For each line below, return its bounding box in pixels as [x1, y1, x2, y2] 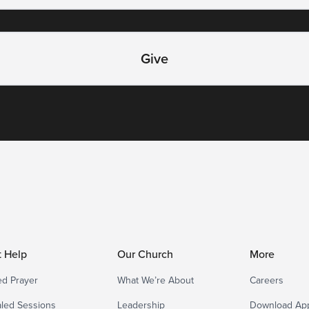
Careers [250, 273, 284, 287]
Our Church [117, 246, 173, 261]
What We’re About [117, 273, 194, 287]
